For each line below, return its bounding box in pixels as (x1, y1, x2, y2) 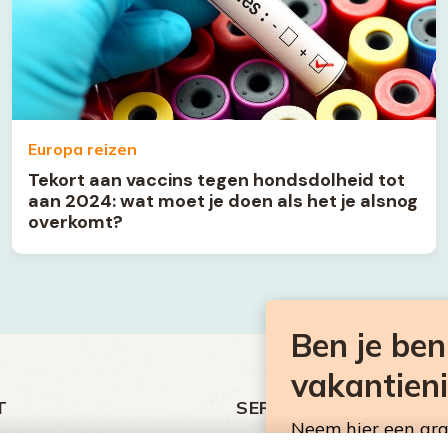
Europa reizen (28, 138, 137, 159)
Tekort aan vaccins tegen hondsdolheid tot (28, 167, 405, 192)
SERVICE (236, 395, 314, 419)
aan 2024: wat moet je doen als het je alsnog (28, 188, 418, 213)
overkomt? (28, 209, 123, 234)
